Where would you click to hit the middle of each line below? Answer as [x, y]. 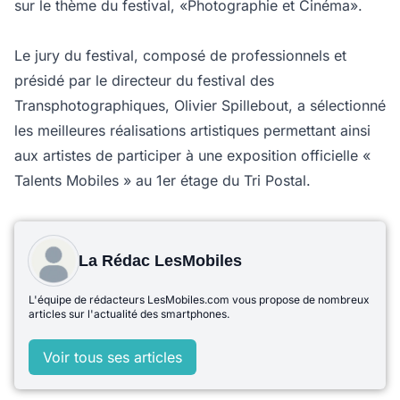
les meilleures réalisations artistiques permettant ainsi [192, 130]
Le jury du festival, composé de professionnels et [180, 55]
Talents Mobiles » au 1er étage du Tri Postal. [162, 180]
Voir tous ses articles [112, 357]
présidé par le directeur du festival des [144, 80]
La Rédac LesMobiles [160, 261]
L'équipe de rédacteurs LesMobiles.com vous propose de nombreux [199, 300]
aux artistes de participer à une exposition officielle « [192, 155]
